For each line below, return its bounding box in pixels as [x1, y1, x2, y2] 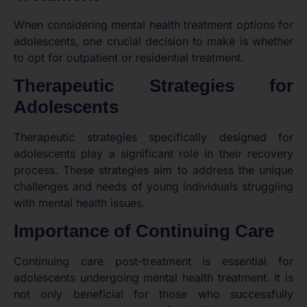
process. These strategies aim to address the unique [14, 162, 293, 177]
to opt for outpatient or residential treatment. [14, 50, 244, 64]
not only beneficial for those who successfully [14, 287, 293, 302]
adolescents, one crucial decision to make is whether [14, 34, 293, 48]
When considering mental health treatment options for [14, 17, 293, 32]
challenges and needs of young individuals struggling [14, 179, 293, 193]
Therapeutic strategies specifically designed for [14, 130, 293, 144]
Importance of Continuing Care [14, 221, 274, 242]
